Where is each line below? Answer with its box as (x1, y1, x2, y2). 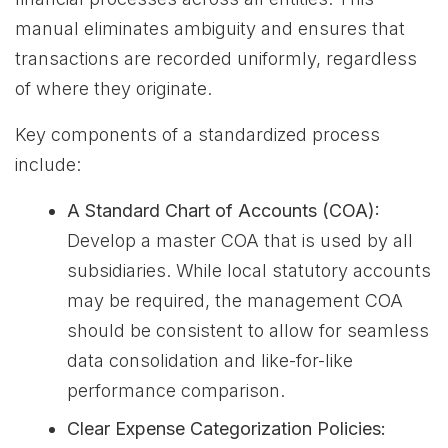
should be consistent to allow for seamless (67, 320, 429, 341)
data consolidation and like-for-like (67, 350, 353, 371)
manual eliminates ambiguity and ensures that (15, 18, 405, 39)
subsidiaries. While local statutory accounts (67, 260, 431, 281)
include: (15, 154, 81, 175)
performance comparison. (67, 380, 285, 401)
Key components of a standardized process (15, 124, 380, 145)
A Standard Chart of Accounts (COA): (67, 200, 380, 221)
